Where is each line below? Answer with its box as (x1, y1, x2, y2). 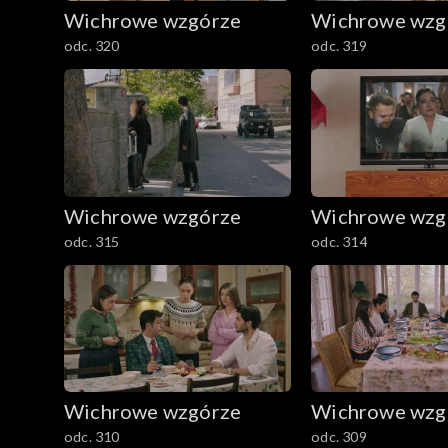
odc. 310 (64, 428, 120, 446)
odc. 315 (64, 232, 120, 250)
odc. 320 (64, 36, 120, 54)
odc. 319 (311, 36, 367, 54)
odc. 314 (311, 232, 367, 250)
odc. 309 (311, 428, 367, 446)
